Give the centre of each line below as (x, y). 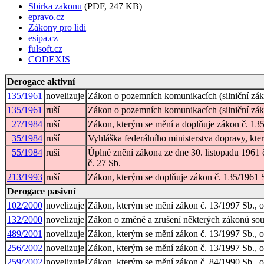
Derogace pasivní (41, 191)
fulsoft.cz (45, 48)
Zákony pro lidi (57, 27)
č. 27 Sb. (104, 163)
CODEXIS (49, 59)
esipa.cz (43, 38)
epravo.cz (46, 16)
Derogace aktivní (41, 81)
